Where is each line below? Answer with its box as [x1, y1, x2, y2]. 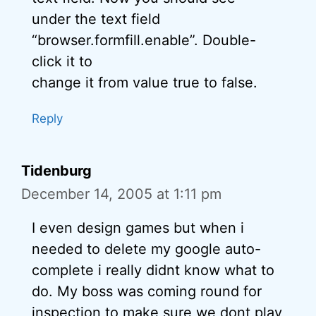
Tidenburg [21, 162, 92, 179]
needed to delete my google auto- [32, 241, 261, 257]
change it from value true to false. [32, 74, 257, 91]
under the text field [32, 11, 160, 28]
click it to [32, 53, 92, 70]
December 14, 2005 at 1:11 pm [21, 186, 221, 202]
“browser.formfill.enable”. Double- [32, 32, 256, 49]
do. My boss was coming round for [32, 283, 262, 300]
